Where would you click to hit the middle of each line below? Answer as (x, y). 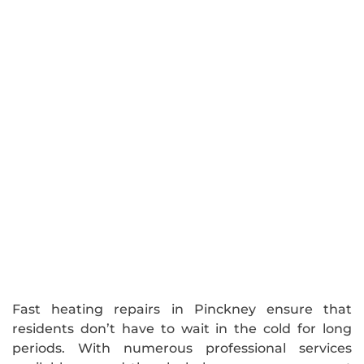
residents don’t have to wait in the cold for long (182, 328)
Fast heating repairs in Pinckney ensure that (182, 309)
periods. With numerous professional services (182, 348)
